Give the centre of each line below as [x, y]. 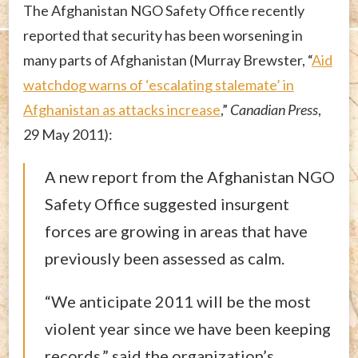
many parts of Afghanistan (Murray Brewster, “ [167, 60]
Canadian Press [274, 109]
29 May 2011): [68, 134]
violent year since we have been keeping [188, 328]
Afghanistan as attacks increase [122, 109]
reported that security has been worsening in [163, 35]
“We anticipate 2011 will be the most [178, 301]
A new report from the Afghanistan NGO [190, 176]
